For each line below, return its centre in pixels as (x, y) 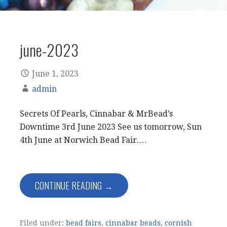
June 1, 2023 (55, 73)
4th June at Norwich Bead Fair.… (83, 140)
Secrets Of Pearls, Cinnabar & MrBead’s (96, 113)
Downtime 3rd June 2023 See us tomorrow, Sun (111, 127)
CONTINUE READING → (74, 185)
